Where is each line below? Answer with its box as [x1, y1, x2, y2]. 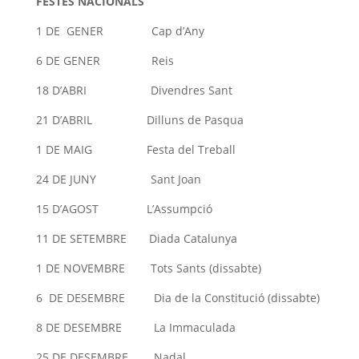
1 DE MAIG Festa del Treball [35, 141, 236, 157]
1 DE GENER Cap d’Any [35, 22, 204, 38]
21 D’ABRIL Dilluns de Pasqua [35, 111, 244, 127]
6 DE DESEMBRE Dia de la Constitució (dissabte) [35, 289, 320, 305]
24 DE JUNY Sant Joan [35, 171, 201, 187]
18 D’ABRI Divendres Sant [35, 82, 232, 98]
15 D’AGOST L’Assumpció [35, 200, 212, 216]
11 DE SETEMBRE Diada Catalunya [35, 230, 237, 246]
